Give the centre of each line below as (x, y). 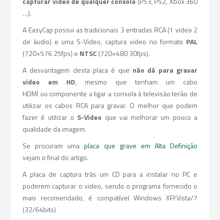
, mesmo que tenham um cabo (136, 82)
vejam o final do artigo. (55, 157)
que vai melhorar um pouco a (150, 117)
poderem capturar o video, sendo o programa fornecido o (110, 186)
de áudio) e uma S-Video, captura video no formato (103, 41)
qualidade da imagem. (55, 129)
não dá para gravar (164, 70)
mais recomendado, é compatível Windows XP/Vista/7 (110, 198)
